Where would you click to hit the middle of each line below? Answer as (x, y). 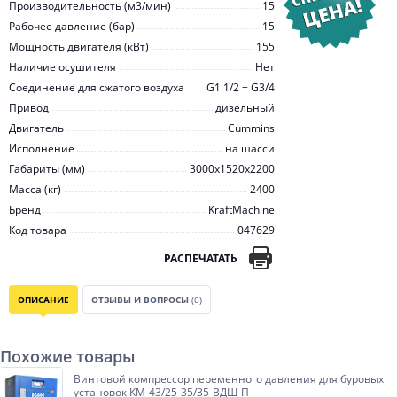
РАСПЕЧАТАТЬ (201, 258)
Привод (29, 108)
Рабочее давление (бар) (72, 26)
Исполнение (42, 148)
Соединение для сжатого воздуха (97, 87)
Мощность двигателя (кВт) (79, 47)
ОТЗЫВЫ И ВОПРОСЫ (141, 300)
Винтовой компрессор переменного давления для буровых (229, 379)
